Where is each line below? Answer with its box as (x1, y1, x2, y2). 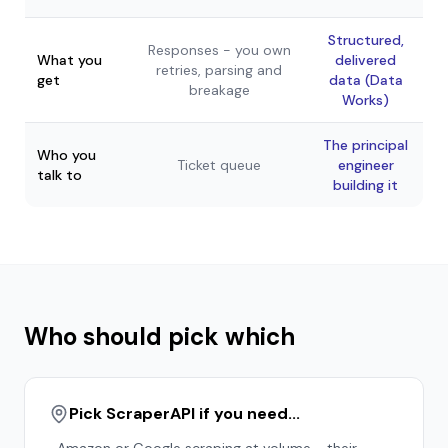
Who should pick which (24, 321, 295, 352)
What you (37, 51, 102, 69)
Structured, (327, 31, 404, 49)
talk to (37, 166, 82, 184)
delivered (335, 51, 396, 69)
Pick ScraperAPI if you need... (69, 403, 300, 424)
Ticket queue (177, 156, 261, 174)
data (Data (328, 71, 403, 89)
